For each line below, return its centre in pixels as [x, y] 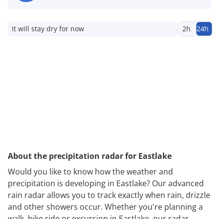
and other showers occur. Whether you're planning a [105, 207]
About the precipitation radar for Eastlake [90, 156]
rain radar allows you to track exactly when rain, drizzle [109, 195]
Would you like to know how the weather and [90, 171]
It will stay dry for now [48, 28]
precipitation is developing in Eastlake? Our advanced [106, 183]
